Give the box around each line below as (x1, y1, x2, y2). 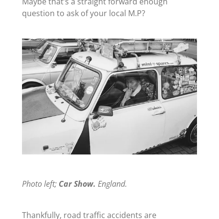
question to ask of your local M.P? (22, 7, 145, 19)
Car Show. (58, 178, 96, 190)
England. (95, 178, 127, 190)
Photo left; (22, 178, 59, 190)
